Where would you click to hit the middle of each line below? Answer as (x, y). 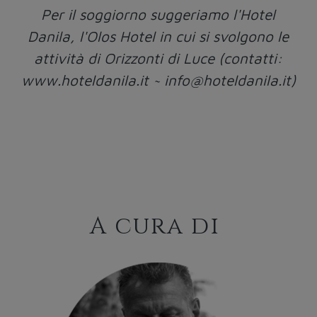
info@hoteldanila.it (227, 80)
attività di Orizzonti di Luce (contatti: (158, 58)
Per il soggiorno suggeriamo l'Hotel (158, 15)
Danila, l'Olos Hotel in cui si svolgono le (158, 36)
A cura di (158, 227)
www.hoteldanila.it (85, 80)
